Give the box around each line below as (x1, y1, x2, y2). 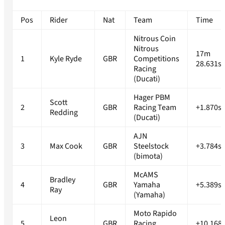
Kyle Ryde (50, 53, 82, 65)
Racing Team (134, 102, 176, 114)
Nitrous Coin (134, 33, 176, 45)
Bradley (50, 174, 75, 186)
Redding (50, 107, 78, 119)
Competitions (134, 53, 179, 65)
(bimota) (134, 151, 163, 162)
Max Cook (50, 141, 82, 152)
